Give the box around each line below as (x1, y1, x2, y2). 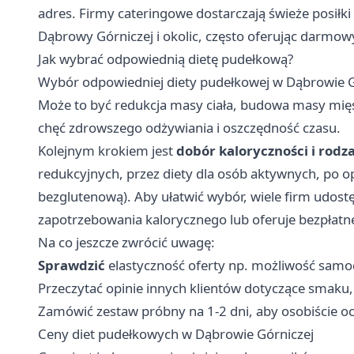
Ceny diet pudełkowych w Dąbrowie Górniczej (38, 324, 314, 343)
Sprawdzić (38, 255, 108, 274)
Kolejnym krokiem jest (38, 141, 176, 160)
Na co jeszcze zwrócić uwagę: (38, 232, 215, 251)
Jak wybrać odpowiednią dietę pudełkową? (38, 49, 293, 68)
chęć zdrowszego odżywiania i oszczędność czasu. (38, 118, 341, 137)
